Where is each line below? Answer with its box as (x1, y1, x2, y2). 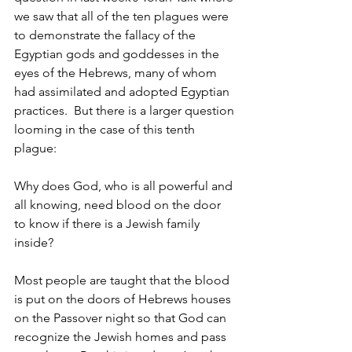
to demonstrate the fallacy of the (14, 27, 199, 42)
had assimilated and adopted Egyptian (14, 84, 233, 99)
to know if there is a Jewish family (14, 216, 203, 231)
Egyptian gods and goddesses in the (14, 46, 222, 61)
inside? (14, 235, 53, 250)
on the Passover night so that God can (14, 310, 229, 325)
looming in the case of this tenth (14, 122, 198, 137)
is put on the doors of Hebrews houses (14, 291, 234, 306)
